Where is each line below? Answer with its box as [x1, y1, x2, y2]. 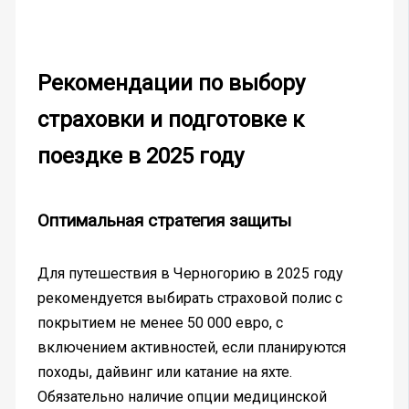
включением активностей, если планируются [37, 339, 346, 357]
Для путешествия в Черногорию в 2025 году [37, 265, 343, 283]
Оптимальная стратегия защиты [37, 211, 291, 232]
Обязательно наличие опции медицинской [37, 388, 327, 406]
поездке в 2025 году [37, 143, 244, 170]
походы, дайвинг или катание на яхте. [37, 363, 292, 382]
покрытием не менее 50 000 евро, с [37, 314, 283, 332]
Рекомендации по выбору [37, 70, 305, 97]
